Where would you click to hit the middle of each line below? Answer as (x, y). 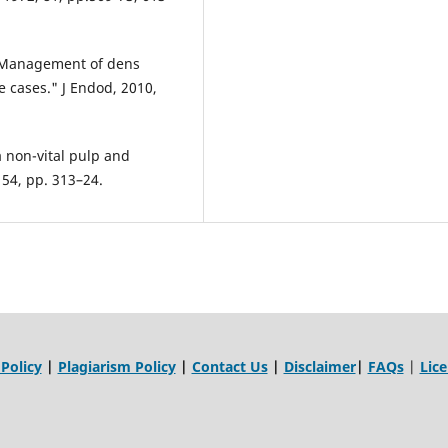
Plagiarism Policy (116, 367)
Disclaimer (319, 367)
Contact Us (229, 367)
